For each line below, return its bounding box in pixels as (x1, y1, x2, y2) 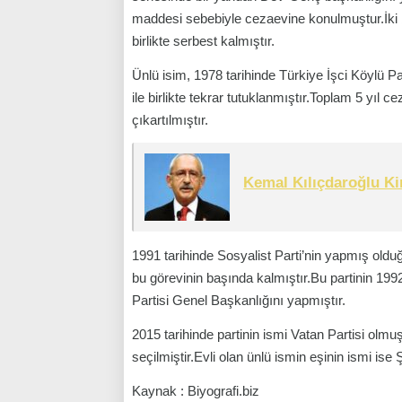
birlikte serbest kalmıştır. (132, 33, 275, 48)
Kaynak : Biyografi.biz (132, 383, 259, 399)
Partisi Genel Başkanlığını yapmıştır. (132, 293, 345, 309)
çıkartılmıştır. (132, 112, 208, 127)
